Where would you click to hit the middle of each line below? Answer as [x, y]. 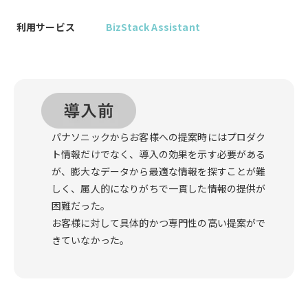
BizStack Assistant [153, 26]
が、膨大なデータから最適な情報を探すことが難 [159, 172]
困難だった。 [81, 206]
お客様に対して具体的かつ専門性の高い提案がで [159, 223]
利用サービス [46, 26]
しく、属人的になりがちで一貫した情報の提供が [159, 189]
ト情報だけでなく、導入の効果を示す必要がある [159, 154]
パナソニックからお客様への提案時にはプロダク [159, 137]
